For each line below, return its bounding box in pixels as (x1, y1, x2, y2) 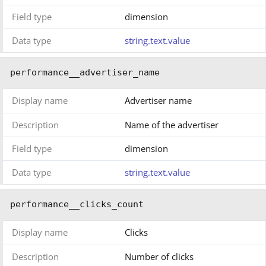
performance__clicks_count (10, 199, 144, 210)
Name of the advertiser (125, 119, 218, 131)
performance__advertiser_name (10, 67, 160, 78)
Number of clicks (125, 251, 194, 263)
